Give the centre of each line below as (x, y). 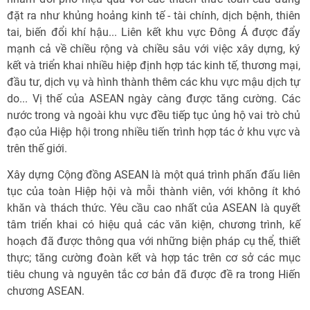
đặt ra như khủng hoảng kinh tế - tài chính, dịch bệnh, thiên (154, 16)
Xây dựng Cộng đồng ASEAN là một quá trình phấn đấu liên (154, 175)
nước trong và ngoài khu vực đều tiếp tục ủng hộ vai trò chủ (154, 115)
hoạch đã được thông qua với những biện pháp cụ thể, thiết (154, 241)
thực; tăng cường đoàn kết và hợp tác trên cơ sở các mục (154, 258)
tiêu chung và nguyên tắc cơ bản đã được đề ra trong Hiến (154, 274)
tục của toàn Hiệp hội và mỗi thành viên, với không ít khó (154, 191)
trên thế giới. (37, 148)
